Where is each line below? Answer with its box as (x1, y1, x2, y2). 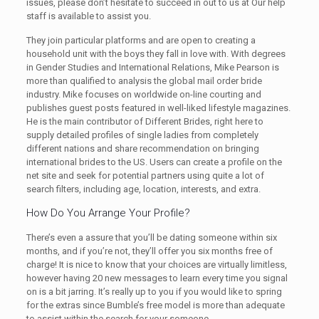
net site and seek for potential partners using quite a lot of (26, 170, 264, 181)
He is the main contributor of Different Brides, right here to (26, 116, 263, 127)
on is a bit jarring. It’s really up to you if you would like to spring (26, 286, 282, 297)
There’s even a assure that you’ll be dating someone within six (26, 232, 277, 243)
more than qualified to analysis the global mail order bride (26, 75, 262, 86)
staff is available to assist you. (26, 11, 151, 21)
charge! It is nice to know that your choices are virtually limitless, (26, 259, 287, 270)
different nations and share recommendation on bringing (26, 143, 259, 154)
